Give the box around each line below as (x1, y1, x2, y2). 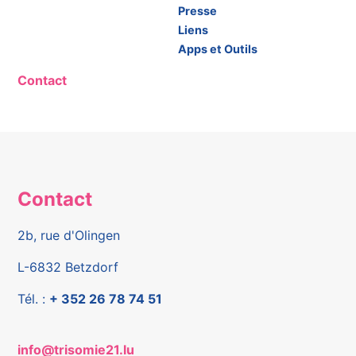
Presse (178, 4, 217, 18)
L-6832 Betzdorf (17, 258, 119, 275)
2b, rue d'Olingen (17, 226, 121, 243)
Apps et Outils (178, 42, 257, 56)
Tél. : (17, 290, 50, 307)
